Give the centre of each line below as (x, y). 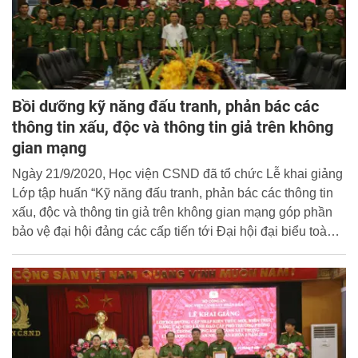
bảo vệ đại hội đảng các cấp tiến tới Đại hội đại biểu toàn (173, 232)
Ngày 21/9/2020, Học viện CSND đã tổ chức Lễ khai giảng (177, 174)
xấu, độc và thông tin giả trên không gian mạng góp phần (172, 213)
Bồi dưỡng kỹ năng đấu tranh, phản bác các (165, 107)
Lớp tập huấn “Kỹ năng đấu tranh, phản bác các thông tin (173, 193)
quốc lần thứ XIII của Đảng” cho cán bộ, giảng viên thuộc (172, 251)
